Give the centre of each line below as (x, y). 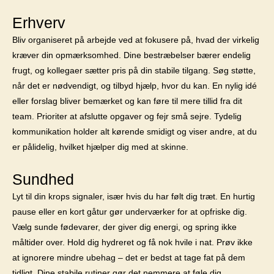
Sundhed (43, 179)
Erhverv (39, 22)
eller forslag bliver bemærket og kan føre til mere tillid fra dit (127, 101)
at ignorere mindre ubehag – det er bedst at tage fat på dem (129, 257)
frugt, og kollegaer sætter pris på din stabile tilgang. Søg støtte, (134, 70)
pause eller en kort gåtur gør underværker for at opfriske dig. (130, 212)
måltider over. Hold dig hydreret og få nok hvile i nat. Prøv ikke (132, 242)
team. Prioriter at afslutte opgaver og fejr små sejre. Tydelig (127, 116)
